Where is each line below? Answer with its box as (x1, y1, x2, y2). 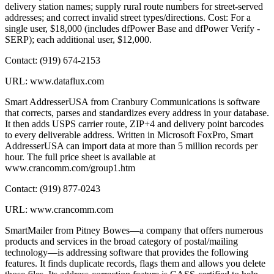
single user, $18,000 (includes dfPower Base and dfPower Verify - (5, 23, 260, 34)
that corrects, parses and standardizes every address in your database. (5, 108, 269, 119)
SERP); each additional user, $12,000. (5, 34, 152, 45)
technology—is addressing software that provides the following (5, 247, 248, 258)
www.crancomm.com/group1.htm (5, 163, 135, 174)
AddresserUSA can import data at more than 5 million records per (5, 141, 257, 152)
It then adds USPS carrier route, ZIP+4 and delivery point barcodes (5, 119, 264, 130)
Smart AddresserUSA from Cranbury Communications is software (5, 97, 260, 108)
